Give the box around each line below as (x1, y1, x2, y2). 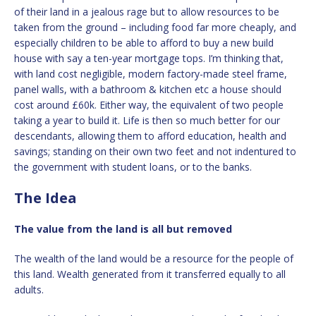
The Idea (14, 188, 77, 207)
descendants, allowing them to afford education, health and (14, 128, 286, 142)
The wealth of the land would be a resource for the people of (14, 251, 293, 265)
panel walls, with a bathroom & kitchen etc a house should (14, 82, 281, 96)
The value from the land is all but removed (14, 221, 232, 236)
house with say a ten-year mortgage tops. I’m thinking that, (14, 51, 284, 65)
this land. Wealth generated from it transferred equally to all (14, 267, 286, 281)
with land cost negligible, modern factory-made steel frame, (14, 66, 287, 80)
